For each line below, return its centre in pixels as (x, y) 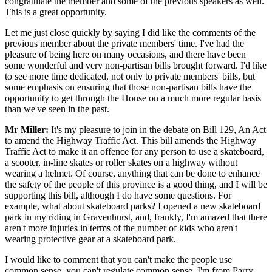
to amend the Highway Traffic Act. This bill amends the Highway (131, 140)
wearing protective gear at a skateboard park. (90, 239)
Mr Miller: (27, 129)
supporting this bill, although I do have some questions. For (118, 195)
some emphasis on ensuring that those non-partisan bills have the (128, 87)
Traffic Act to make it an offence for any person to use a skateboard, (134, 151)
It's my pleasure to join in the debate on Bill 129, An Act (157, 129)
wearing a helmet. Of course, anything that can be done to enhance (132, 173)
